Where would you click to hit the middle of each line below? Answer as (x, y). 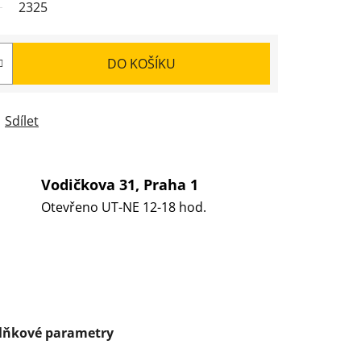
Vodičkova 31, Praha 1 (119, 185)
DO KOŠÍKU (141, 63)
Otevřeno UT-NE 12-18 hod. (123, 207)
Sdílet (22, 120)
